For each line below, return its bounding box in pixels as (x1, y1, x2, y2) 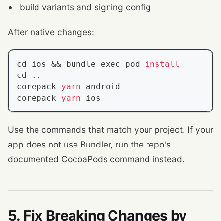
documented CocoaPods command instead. (8, 154, 184, 165)
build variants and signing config (20, 2, 151, 13)
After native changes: (8, 27, 94, 37)
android (81, 82, 120, 92)
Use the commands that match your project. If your (8, 124, 213, 135)
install (145, 59, 180, 69)
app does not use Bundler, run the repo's (8, 139, 171, 150)
